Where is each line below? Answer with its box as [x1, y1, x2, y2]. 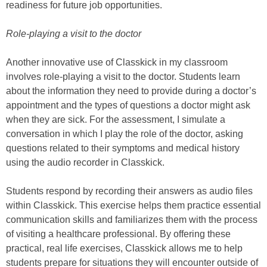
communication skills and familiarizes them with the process [6, 215, 257, 225]
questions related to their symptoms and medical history [6, 143, 240, 154]
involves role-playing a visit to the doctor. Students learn [6, 72, 240, 82]
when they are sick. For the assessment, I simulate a [6, 114, 225, 125]
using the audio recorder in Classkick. [6, 157, 164, 168]
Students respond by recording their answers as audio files [6, 186, 253, 197]
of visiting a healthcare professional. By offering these [6, 229, 231, 240]
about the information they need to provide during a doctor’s [6, 86, 256, 97]
